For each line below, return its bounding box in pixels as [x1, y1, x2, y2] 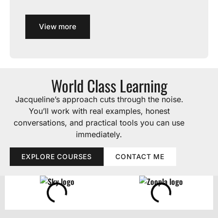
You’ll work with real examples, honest [28, 106, 170, 116]
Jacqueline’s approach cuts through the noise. [15, 94, 183, 104]
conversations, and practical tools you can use [14, 118, 185, 127]
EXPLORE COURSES [21, 152, 92, 161]
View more [39, 22, 76, 31]
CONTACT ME [115, 152, 164, 161]
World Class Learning [51, 74, 167, 97]
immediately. [76, 129, 123, 139]
